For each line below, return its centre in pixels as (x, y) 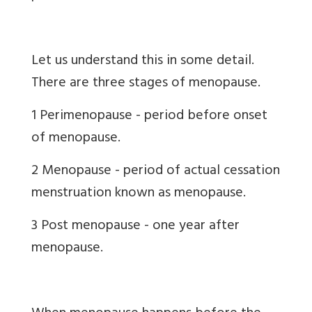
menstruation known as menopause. (139, 194)
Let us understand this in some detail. (143, 61)
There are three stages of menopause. (146, 84)
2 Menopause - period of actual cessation (156, 171)
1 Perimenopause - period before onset (149, 116)
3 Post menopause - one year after (135, 226)
